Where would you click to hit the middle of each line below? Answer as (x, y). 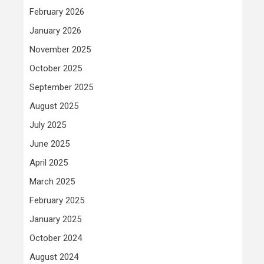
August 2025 (54, 106)
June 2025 (49, 144)
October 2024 (56, 238)
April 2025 (49, 163)
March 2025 (52, 182)
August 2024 (54, 257)
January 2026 (55, 31)
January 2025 (55, 220)
